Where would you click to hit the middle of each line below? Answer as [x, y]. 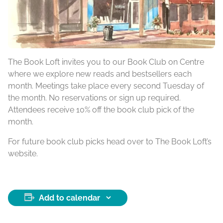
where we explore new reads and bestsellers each [100, 74]
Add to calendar [69, 198]
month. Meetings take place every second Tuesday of [106, 86]
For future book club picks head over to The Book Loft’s [110, 141]
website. [23, 153]
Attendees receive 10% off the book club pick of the [101, 110]
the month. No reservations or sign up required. [94, 98]
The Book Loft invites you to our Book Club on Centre [106, 62]
